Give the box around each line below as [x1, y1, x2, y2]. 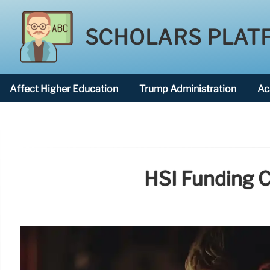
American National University [10, 114, 139, 125]
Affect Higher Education [10, 83, 118, 95]
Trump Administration [139, 83, 236, 95]
